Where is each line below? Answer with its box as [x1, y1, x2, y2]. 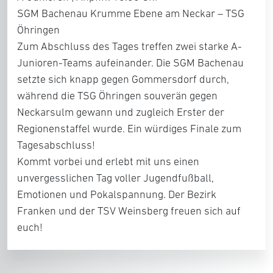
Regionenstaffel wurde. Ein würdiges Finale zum [17, 122, 241, 135]
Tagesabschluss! [17, 139, 95, 152]
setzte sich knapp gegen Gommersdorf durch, [17, 73, 229, 86]
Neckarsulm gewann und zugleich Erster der [17, 106, 224, 119]
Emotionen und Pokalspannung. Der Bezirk [17, 188, 216, 201]
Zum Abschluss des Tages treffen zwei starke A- [17, 40, 242, 53]
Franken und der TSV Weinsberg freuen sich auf [17, 205, 241, 218]
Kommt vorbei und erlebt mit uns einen [17, 155, 199, 168]
